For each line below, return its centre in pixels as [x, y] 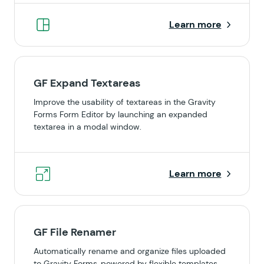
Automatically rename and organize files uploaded [130, 251]
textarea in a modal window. [88, 127]
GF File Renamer [75, 232]
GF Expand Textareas [87, 83]
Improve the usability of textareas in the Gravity [125, 102]
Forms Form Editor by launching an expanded [121, 114]
